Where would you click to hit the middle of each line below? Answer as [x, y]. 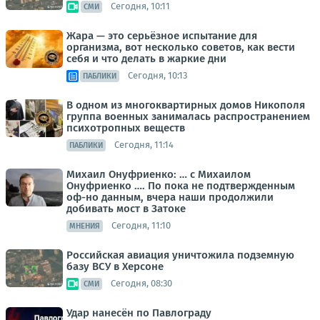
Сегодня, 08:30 [141, 284]
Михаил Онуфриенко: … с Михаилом [159, 174]
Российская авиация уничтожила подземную [180, 255]
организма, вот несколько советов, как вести [181, 47]
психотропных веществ [126, 127]
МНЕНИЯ [85, 226]
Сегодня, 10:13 [157, 76]
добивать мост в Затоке [126, 208]
